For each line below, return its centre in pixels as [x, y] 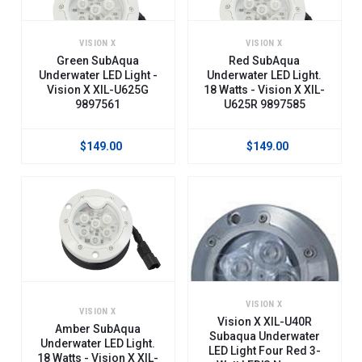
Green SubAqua [98, 60]
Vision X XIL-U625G [98, 89]
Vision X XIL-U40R [264, 321]
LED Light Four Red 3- [264, 350]
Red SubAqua [264, 60]
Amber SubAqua [98, 328]
